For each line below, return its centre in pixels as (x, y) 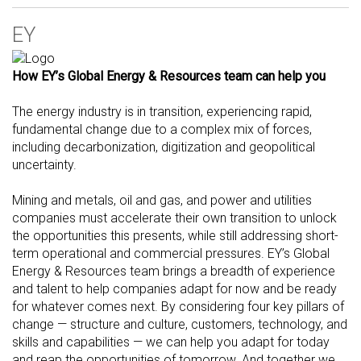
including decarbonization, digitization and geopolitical (164, 147)
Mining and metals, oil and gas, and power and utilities (162, 201)
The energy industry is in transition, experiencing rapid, (162, 112)
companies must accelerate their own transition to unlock (174, 218)
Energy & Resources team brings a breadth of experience (174, 272)
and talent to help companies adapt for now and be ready (174, 289)
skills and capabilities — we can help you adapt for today (171, 342)
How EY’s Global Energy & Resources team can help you (169, 77)
